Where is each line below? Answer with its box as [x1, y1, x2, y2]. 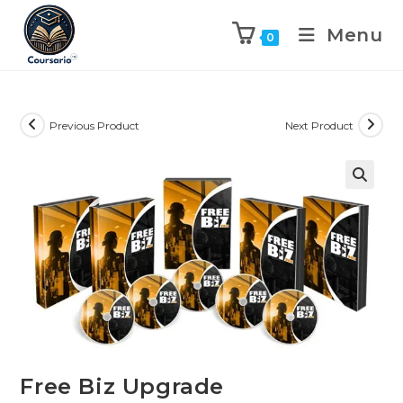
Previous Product [49, 118, 140, 132]
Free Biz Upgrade [20, 373, 225, 400]
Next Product [284, 118, 354, 132]
